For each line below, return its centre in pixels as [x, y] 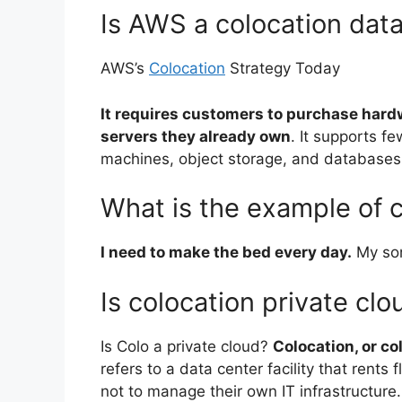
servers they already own [196, 136]
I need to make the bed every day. [226, 253]
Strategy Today [283, 69]
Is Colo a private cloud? [187, 346]
